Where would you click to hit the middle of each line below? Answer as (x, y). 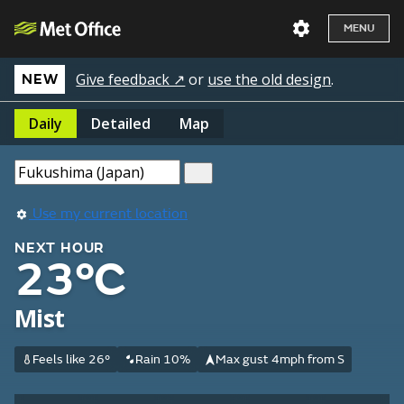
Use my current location (108, 214)
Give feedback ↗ (131, 79)
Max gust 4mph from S (280, 359)
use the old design (270, 79)
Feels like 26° (71, 359)
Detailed (121, 124)
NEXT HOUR (60, 248)
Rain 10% (162, 359)
